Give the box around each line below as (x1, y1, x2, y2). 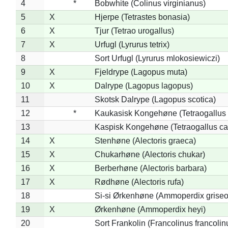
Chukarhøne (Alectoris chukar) (94, 150, 205, 159)
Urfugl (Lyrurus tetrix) (94, 40, 169, 49)
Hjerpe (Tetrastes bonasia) (94, 12, 190, 21)
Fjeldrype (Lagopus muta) (94, 67, 187, 76)
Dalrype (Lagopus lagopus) (94, 81, 193, 90)
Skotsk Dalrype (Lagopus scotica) (94, 95, 216, 104)
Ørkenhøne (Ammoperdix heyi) (94, 205, 206, 214)
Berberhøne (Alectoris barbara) (94, 163, 207, 173)
